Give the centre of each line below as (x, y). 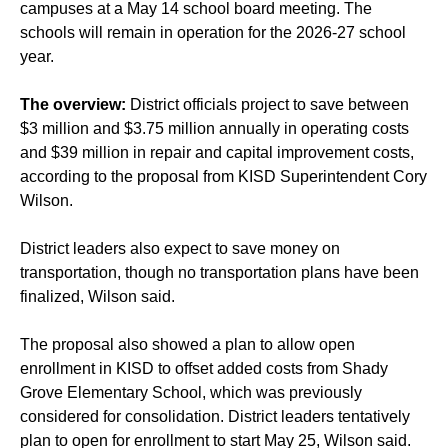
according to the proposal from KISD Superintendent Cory (223, 177)
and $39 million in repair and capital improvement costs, (217, 153)
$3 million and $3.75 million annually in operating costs (214, 129)
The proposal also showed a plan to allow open (187, 345)
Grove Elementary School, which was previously (191, 393)
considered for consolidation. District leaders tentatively (215, 417)
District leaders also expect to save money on (180, 249)
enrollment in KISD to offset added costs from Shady (204, 369)
